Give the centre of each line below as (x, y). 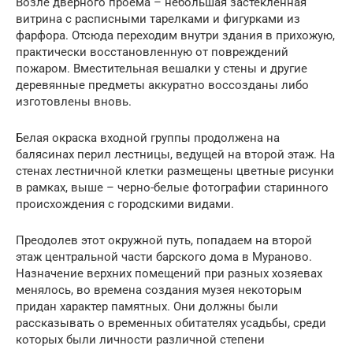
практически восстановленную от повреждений (152, 52)
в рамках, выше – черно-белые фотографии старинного (172, 187)
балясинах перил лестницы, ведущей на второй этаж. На (175, 154)
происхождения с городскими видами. (125, 204)
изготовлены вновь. (74, 101)
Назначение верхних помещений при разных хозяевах (169, 273)
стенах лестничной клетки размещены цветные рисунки (175, 171)
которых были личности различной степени (140, 339)
